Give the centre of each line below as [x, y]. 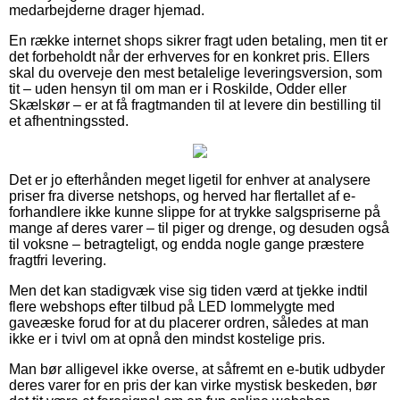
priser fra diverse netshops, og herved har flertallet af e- [182, 196]
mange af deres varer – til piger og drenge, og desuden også [199, 228]
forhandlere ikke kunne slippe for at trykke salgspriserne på [195, 212]
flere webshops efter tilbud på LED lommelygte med [172, 306]
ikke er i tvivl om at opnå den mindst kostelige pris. [167, 338]
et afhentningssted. [69, 121]
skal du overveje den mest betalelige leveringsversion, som [196, 72]
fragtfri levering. [58, 260]
